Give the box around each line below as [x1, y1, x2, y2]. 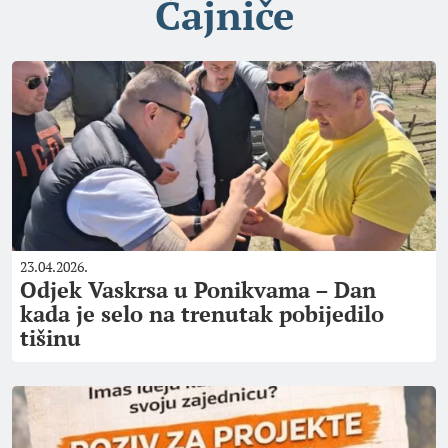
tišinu [20, 323, 81, 352]
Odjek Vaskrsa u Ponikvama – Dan [20, 275, 376, 304]
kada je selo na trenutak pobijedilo [20, 299, 384, 328]
